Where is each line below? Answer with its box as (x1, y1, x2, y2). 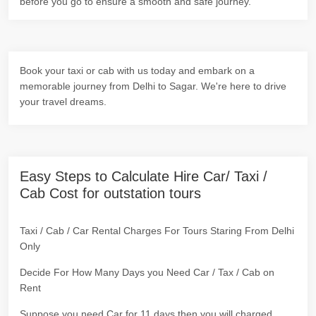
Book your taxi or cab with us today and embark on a (20, 65, 255, 76)
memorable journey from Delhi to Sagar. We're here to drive (20, 80, 286, 92)
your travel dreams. (20, 96, 107, 107)
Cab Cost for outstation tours (20, 186, 201, 201)
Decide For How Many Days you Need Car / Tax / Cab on (20, 267, 274, 278)
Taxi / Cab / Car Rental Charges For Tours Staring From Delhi (20, 225, 294, 236)
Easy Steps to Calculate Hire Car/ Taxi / (20, 169, 267, 184)
